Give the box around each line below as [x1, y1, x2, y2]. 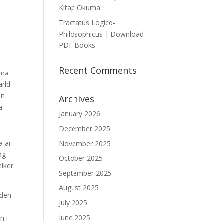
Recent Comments [59, 64, 137, 76]
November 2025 [59, 139, 111, 148]
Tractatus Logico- [59, 18, 116, 27]
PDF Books [59, 40, 96, 50]
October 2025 [59, 153, 103, 163]
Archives [59, 93, 95, 105]
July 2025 [59, 198, 88, 207]
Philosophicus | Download [59, 29, 144, 38]
